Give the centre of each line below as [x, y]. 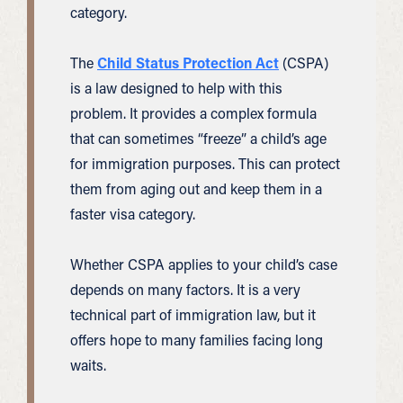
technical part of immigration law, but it [193, 314]
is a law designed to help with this [176, 88]
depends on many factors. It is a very [185, 289]
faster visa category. [133, 214]
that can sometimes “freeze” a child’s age [198, 138]
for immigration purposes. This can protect [205, 163]
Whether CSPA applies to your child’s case [204, 264]
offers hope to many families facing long [197, 340]
